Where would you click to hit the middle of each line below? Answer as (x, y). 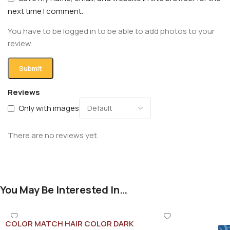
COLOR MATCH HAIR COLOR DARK (69, 223)
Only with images (49, 108)
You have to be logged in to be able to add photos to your (111, 31)
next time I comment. (45, 11)
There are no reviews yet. (53, 135)
